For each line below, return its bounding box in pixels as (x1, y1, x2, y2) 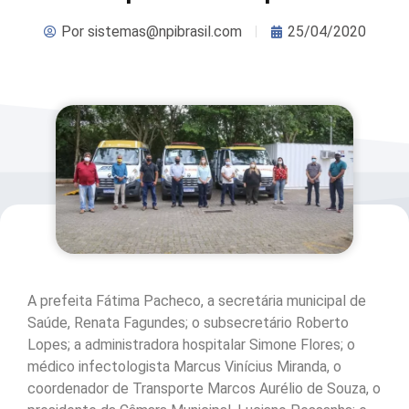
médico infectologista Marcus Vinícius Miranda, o (27, 358, 341, 376)
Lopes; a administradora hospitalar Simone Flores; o (27, 336, 355, 354)
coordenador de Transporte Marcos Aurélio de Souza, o (27, 380, 381, 398)
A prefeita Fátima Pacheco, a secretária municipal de (27, 292, 366, 310)
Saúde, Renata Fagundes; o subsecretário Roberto (27, 314, 349, 332)
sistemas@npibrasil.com (83, 22, 242, 40)
